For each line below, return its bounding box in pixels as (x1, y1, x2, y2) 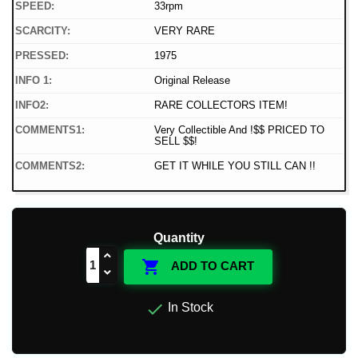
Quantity (153, 231, 205, 245)
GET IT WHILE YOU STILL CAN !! (154, 160, 316, 173)
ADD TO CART (169, 259, 255, 273)
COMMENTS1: (15, 124, 85, 137)
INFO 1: (15, 74, 52, 87)
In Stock (164, 300, 213, 315)
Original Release (154, 74, 230, 87)
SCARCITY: (15, 25, 70, 38)
